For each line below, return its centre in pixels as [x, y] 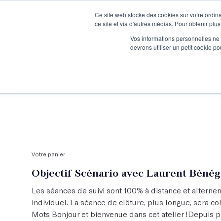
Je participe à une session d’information [100, 16]
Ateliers [177, 77]
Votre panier [48, 154]
